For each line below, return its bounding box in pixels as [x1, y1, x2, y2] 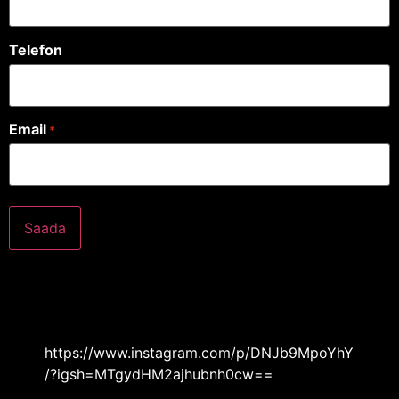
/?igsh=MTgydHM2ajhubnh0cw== [45, 364, 273, 383]
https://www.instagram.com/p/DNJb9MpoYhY [45, 343, 354, 362]
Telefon [9, 40, 62, 59]
